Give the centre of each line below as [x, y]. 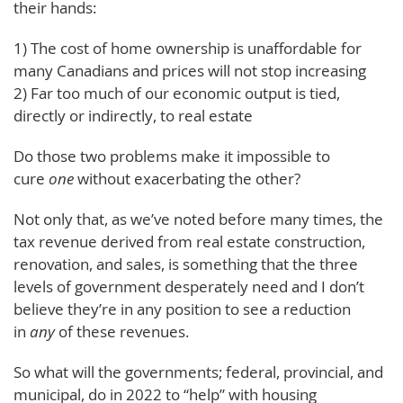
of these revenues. [122, 331]
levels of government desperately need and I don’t [189, 286]
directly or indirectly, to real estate [133, 115]
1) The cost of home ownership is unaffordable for [188, 48]
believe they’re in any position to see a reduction [182, 309]
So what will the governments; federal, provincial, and [198, 372]
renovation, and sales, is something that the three [186, 264]
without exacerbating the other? [187, 178]
